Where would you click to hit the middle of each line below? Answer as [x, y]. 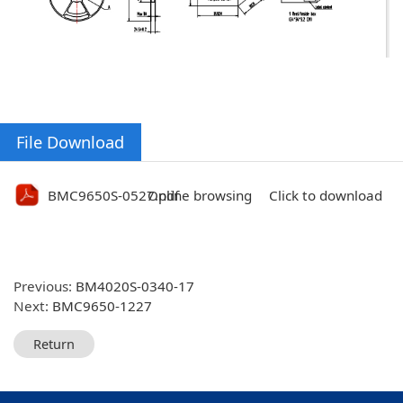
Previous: [45, 287]
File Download [71, 141]
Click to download [326, 196]
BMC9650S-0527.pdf [114, 196]
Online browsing [199, 196]
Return [54, 344]
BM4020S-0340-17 [135, 287]
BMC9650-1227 [103, 306]
